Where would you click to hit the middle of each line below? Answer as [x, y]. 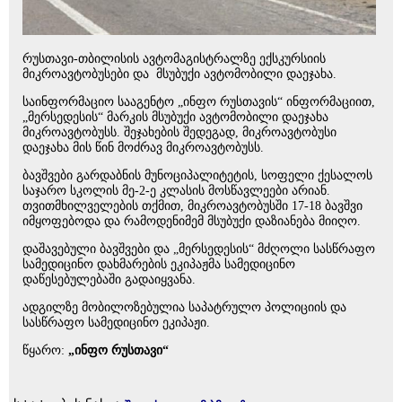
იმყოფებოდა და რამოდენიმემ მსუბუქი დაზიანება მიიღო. [193, 222]
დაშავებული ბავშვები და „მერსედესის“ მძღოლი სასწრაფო [199, 249]
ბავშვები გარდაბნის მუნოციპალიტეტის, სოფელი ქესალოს [197, 176]
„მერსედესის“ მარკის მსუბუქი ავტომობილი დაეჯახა [175, 118]
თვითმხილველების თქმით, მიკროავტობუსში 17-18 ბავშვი [192, 206]
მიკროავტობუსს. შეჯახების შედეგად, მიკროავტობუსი [179, 133]
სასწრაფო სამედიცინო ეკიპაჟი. [116, 323]
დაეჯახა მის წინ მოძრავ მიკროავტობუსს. [145, 148]
